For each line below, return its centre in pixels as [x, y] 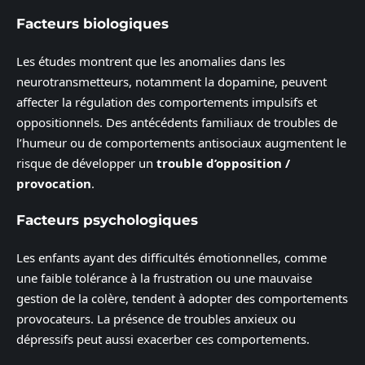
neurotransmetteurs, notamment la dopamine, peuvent [172, 81]
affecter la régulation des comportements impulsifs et [167, 101]
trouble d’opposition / [223, 163]
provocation [54, 183]
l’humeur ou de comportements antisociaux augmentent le [181, 142]
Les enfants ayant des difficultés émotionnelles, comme [172, 257]
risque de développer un [86, 163]
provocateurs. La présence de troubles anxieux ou [156, 318]
